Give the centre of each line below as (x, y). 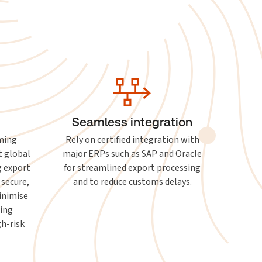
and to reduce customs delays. (132, 182)
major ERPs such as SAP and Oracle (132, 154)
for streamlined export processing (132, 168)
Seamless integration (132, 122)
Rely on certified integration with (132, 139)
